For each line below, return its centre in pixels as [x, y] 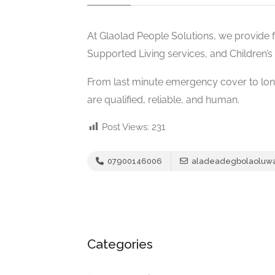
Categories [120, 244]
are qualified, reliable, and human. [163, 99]
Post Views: [126, 127]
